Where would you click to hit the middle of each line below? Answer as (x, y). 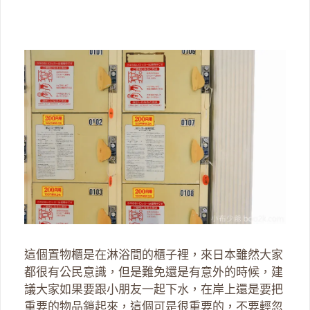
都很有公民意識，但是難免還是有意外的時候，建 (154, 273)
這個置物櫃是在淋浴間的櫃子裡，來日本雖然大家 (154, 255)
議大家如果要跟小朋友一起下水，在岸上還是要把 (154, 290)
